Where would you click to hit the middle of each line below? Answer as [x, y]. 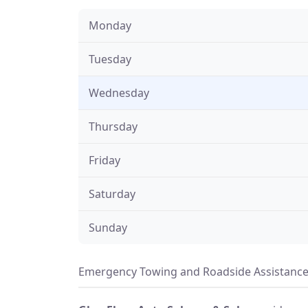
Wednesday [119, 92]
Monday [110, 25]
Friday [104, 160]
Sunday [108, 227]
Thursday [113, 126]
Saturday [112, 194]
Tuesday [110, 59]
